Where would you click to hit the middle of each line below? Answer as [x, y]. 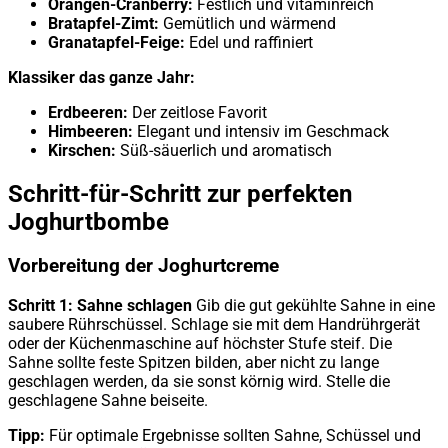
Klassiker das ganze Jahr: [101, 77]
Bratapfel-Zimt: [103, 23]
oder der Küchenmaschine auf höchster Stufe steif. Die [200, 344]
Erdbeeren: [88, 112]
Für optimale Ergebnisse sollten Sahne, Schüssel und [233, 436]
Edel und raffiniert [249, 42]
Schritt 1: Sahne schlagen [100, 306]
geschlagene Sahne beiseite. [108, 401]
